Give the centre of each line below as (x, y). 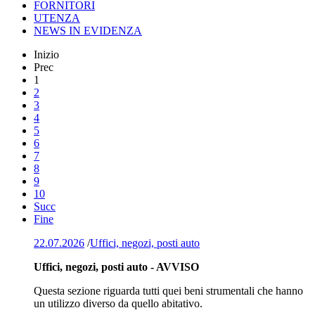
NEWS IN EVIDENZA (88, 30)
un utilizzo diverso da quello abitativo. (118, 303)
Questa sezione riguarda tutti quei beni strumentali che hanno (168, 290)
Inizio (46, 54)
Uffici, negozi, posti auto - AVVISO (116, 266)
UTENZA (57, 18)
